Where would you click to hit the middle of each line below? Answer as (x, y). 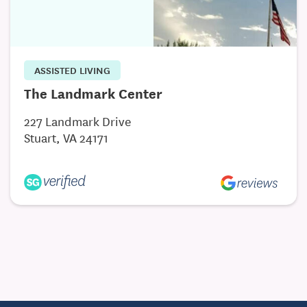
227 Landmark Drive (78, 121)
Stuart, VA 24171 (66, 137)
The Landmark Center (93, 93)
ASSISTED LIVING (72, 70)
